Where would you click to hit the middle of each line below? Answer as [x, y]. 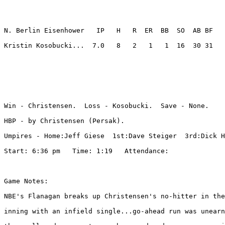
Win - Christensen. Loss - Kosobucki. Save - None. [106, 106]
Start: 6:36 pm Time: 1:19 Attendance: [88, 151]
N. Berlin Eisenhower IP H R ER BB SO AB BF [108, 31]
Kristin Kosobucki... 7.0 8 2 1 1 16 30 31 [110, 46]
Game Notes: [26, 181]
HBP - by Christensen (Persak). [66, 121]
